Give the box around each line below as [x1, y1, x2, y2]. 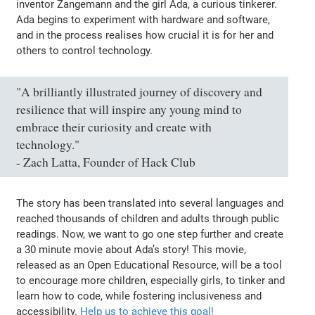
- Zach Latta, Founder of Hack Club [16, 153, 196, 170]
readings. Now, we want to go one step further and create [16, 227, 284, 240]
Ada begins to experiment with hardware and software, [16, 13, 271, 26]
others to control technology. [16, 44, 153, 57]
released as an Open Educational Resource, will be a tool [16, 258, 283, 271]
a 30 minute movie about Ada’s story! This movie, [16, 243, 247, 256]
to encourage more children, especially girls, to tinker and [16, 274, 285, 287]
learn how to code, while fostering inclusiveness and [16, 289, 262, 302]
